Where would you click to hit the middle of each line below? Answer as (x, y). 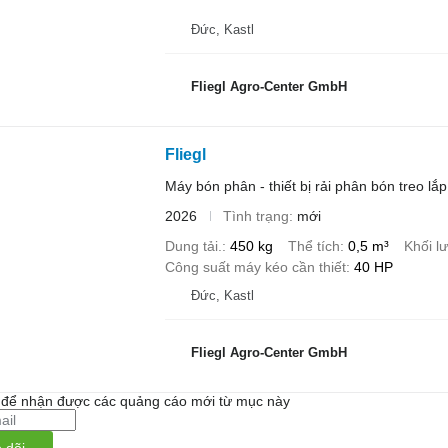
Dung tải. (193, 245)
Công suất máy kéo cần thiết (255, 266)
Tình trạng (255, 215)
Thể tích (313, 245)
